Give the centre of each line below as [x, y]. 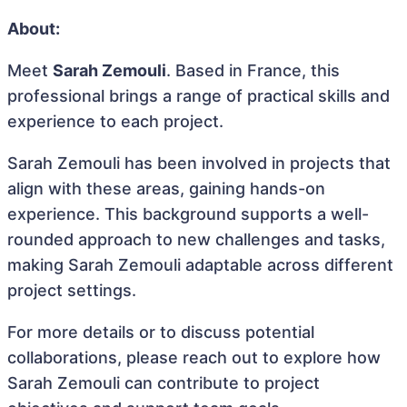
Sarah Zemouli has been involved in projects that [199, 163]
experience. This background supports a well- [188, 214]
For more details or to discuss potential [161, 332]
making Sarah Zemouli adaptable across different [200, 265]
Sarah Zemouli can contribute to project [164, 383]
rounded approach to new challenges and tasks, [196, 239]
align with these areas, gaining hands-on [166, 189]
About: [34, 29]
